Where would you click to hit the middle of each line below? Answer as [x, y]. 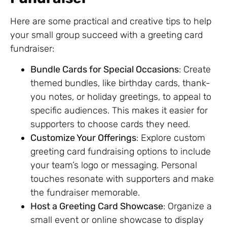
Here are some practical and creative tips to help [111, 21]
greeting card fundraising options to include [121, 151]
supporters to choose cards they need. [110, 124]
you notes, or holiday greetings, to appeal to [121, 97]
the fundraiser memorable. [85, 192]
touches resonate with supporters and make [122, 179]
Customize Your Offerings [83, 138]
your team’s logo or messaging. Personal [114, 165]
